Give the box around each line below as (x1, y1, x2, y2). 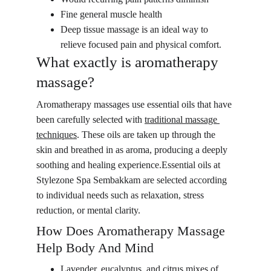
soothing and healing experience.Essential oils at (36, 160, 223, 170)
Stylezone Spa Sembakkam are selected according (36, 175, 229, 185)
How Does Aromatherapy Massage (36, 223, 229, 238)
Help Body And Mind (36, 240, 154, 255)
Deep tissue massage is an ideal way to (60, 24, 211, 34)
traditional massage (145, 114, 220, 125)
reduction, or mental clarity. (36, 205, 140, 215)
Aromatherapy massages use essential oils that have (36, 99, 234, 109)
